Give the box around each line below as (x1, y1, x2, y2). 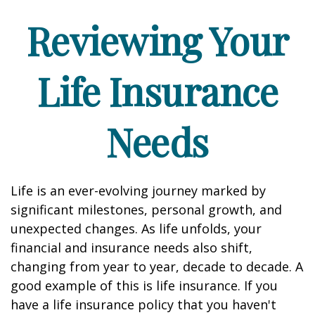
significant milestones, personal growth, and (11, 201, 282, 218)
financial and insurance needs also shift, (11, 239, 252, 256)
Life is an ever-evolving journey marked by (11, 182, 266, 199)
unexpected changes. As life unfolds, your (11, 220, 262, 237)
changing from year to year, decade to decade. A (11, 258, 303, 275)
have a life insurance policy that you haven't (11, 296, 276, 313)
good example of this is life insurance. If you (11, 277, 278, 294)
